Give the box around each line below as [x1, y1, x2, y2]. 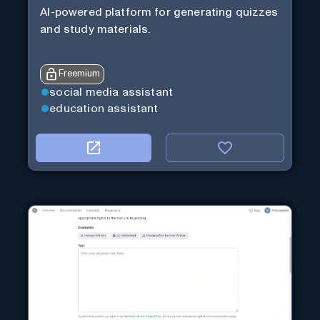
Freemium [59, 69, 101, 79]
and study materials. [40, 24, 151, 36]
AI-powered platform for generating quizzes [40, 6, 279, 19]
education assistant [49, 102, 159, 114]
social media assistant [49, 86, 174, 99]
